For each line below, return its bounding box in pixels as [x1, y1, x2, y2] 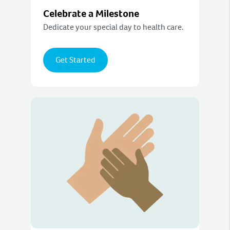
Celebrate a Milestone [43, 7, 139, 21]
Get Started [55, 54, 95, 66]
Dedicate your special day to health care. [43, 22, 184, 33]
